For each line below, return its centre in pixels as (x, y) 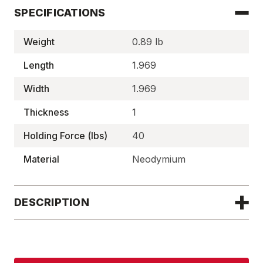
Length (39, 65)
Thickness (46, 112)
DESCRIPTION (52, 202)
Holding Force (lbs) (65, 136)
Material (41, 159)
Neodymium (159, 159)
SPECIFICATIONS (60, 13)
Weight (39, 42)
